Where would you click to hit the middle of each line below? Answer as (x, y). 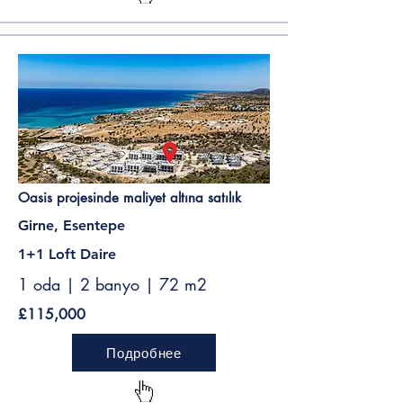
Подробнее (144, 353)
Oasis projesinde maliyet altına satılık (130, 197)
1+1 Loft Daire (67, 254)
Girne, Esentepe (72, 225)
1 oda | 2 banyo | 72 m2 (112, 284)
